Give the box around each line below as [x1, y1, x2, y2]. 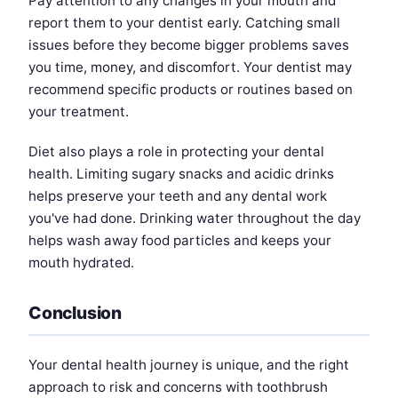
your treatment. [28, 102, 129, 120]
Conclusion [28, 301, 123, 323]
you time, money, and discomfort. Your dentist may [28, 58, 352, 76]
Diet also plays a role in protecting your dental [28, 142, 324, 160]
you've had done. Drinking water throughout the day [28, 209, 361, 227]
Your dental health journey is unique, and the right [28, 355, 349, 373]
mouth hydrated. [28, 253, 134, 271]
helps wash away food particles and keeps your [28, 231, 331, 249]
